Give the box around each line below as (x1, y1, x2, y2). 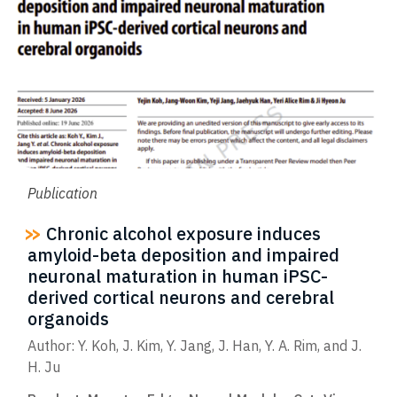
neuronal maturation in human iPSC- (27, 263, 328, 288)
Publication (27, 184, 97, 203)
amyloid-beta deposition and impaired (27, 242, 339, 267)
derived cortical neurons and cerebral (27, 284, 334, 309)
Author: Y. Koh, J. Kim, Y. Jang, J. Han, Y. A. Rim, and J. (27, 337, 362, 355)
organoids (27, 306, 109, 331)
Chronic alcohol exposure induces (42, 221, 321, 245)
